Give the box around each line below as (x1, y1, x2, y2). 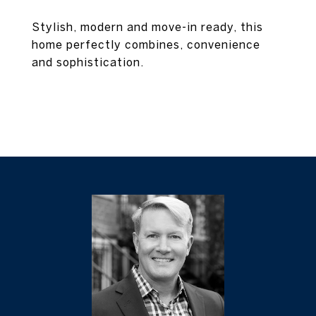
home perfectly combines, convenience (32, 38, 260, 51)
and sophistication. (32, 56, 144, 68)
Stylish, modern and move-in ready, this (32, 20, 263, 33)
